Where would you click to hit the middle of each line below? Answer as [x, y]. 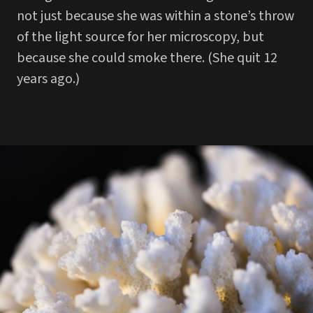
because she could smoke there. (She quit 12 [147, 58]
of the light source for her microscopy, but [140, 37]
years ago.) [48, 79]
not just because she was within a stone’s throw [155, 16]
